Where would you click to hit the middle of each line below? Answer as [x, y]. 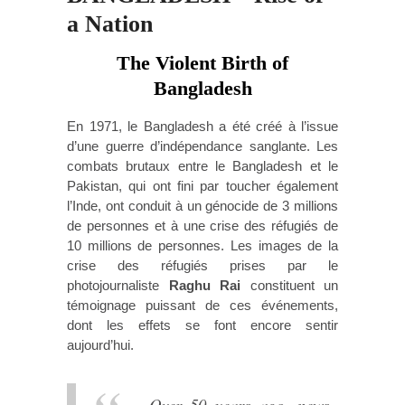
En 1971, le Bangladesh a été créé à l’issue [202, 127]
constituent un [294, 286]
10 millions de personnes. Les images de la [202, 246]
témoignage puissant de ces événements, [202, 306]
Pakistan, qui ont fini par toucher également [202, 186]
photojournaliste [118, 286]
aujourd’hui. [100, 345]
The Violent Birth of [202, 63]
